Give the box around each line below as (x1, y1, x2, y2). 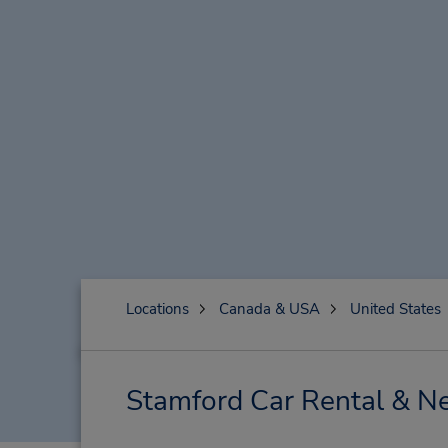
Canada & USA (218, 299, 320, 319)
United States (349, 299, 441, 319)
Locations (125, 299, 189, 319)
